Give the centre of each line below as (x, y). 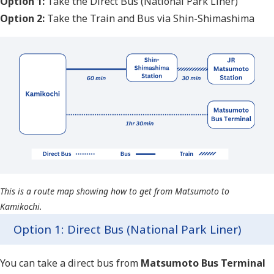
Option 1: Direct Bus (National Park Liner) (127, 229)
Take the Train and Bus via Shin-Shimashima (150, 19)
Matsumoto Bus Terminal (203, 263)
